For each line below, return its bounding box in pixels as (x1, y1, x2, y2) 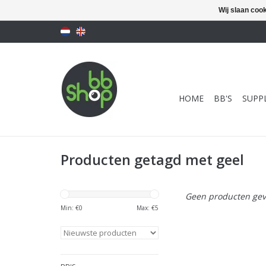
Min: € (61, 204, 79, 212)
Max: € (137, 204, 155, 212)
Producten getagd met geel (61, 150, 244, 170)
